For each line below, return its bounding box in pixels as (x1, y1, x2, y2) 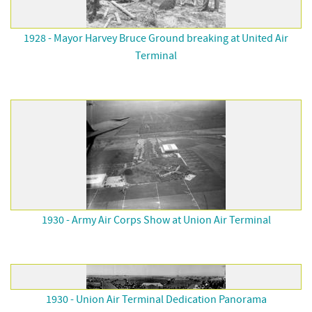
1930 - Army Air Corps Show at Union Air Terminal (41, 213, 271, 227)
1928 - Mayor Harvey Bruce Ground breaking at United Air (24, 31, 288, 45)
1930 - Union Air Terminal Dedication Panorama (45, 292, 267, 306)
